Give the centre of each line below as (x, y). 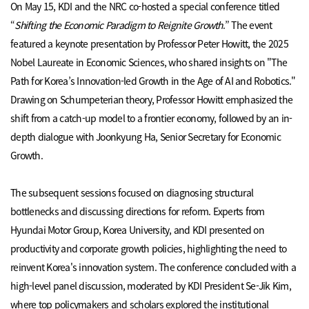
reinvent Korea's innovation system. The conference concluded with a (153, 267)
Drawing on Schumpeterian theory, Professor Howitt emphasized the (152, 100)
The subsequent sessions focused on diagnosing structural (132, 193)
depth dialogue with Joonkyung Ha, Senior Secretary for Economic (146, 137)
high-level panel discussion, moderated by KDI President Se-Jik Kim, (151, 286)
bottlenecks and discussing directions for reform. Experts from (138, 211)
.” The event (247, 25)
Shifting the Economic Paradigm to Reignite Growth (119, 25)
